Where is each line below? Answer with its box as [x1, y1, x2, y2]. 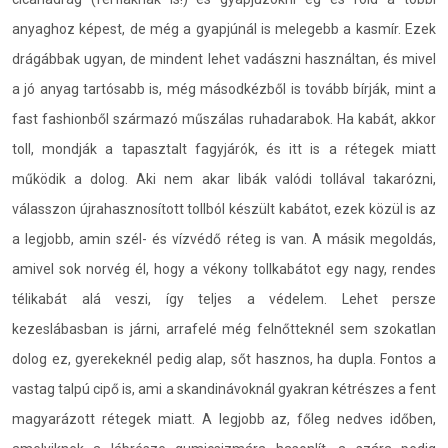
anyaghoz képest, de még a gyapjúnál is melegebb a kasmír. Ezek [12, 21, 436, 37]
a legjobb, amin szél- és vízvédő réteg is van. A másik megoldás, [12, 231, 436, 247]
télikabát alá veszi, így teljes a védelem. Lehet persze [12, 291, 436, 307]
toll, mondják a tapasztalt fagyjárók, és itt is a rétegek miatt [12, 141, 436, 157]
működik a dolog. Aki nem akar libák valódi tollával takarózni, [12, 171, 436, 187]
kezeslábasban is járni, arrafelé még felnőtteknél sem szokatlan [12, 321, 436, 337]
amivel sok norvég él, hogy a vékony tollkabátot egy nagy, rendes [12, 261, 436, 277]
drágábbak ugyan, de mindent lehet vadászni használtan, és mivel [12, 51, 436, 67]
